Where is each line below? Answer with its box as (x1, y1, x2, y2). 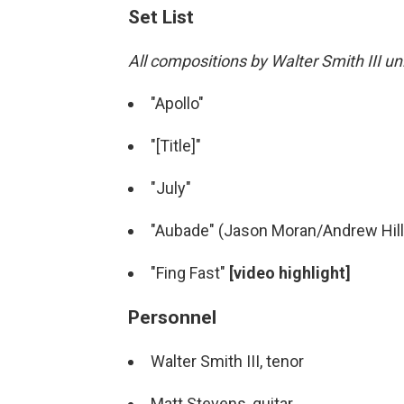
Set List (128, 5, 194, 28)
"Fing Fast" (151, 263, 229, 282)
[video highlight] (229, 263, 351, 282)
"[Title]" (151, 136, 201, 155)
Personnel (128, 306, 216, 328)
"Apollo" (151, 94, 204, 113)
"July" (151, 179, 191, 197)
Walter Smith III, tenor (151, 352, 304, 371)
